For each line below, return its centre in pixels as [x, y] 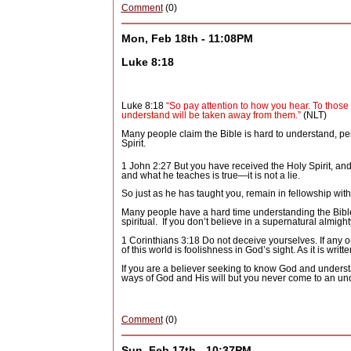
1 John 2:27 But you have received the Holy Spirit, [227, 166]
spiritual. [139, 221]
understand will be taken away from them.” [212, 116]
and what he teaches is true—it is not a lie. [210, 176]
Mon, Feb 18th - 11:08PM [187, 38]
